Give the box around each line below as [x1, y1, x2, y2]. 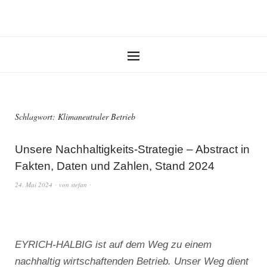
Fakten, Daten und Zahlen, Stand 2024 [15, 160, 215, 172]
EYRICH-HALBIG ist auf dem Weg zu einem [15, 239, 212, 250]
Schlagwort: [15, 111, 58, 122]
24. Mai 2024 [15, 180, 52, 189]
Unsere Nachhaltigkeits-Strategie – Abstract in [15, 143, 250, 156]
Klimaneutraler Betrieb [58, 111, 135, 122]
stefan [71, 180, 87, 189]
